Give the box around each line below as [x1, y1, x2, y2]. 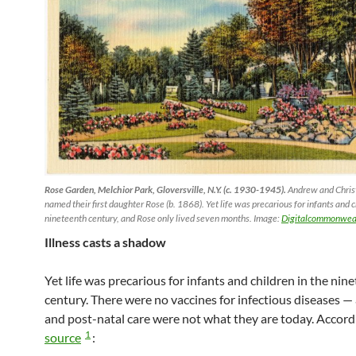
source [44, 330, 81, 346]
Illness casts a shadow [44, 234, 166, 250]
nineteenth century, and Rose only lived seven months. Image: [44, 212, 281, 225]
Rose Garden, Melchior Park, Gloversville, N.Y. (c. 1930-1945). [44, 184, 286, 196]
